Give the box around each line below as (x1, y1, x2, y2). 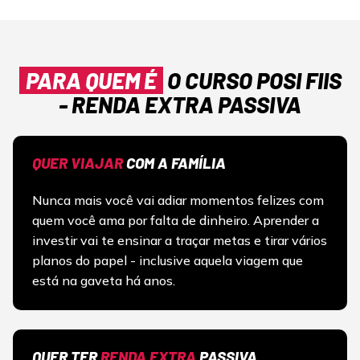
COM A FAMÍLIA (123, 153, 226, 173)
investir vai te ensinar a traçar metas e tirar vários (32, 232, 327, 249)
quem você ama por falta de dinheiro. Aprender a (32, 212, 319, 229)
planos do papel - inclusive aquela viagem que (32, 252, 303, 269)
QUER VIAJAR (32, 153, 123, 173)
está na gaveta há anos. (32, 272, 175, 289)
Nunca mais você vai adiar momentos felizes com (32, 192, 324, 209)
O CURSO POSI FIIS (162, 67, 342, 95)
